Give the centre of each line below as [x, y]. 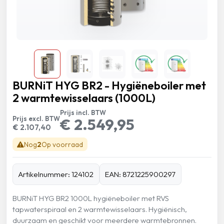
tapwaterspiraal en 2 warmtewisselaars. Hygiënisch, [100, 209]
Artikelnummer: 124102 [56, 174]
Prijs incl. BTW [83, 112]
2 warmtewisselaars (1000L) [84, 98]
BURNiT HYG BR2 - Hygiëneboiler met [109, 86]
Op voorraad [62, 144]
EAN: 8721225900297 [140, 174]
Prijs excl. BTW [36, 118]
